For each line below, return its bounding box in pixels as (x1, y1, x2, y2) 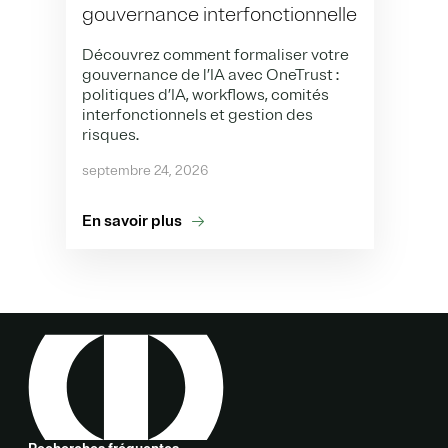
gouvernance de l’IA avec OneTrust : (82, 64, 339, 85)
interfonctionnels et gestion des (82, 104, 313, 125)
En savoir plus (82, 210, 182, 231)
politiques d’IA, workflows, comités (82, 84, 329, 105)
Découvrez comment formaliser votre (82, 44, 349, 65)
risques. (82, 124, 139, 145)
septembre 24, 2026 (82, 161, 208, 179)
